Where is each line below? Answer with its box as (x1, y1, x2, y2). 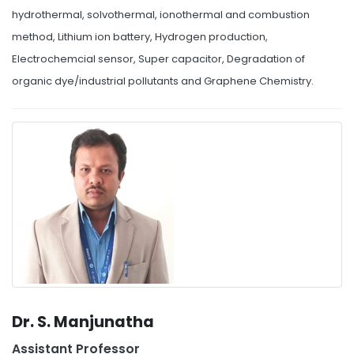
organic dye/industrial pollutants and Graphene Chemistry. (12, 73, 314, 88)
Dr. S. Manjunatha (12, 311, 154, 333)
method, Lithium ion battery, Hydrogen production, (12, 29, 268, 44)
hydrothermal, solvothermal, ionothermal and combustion (12, 7, 310, 22)
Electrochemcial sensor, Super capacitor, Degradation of (12, 51, 305, 66)
